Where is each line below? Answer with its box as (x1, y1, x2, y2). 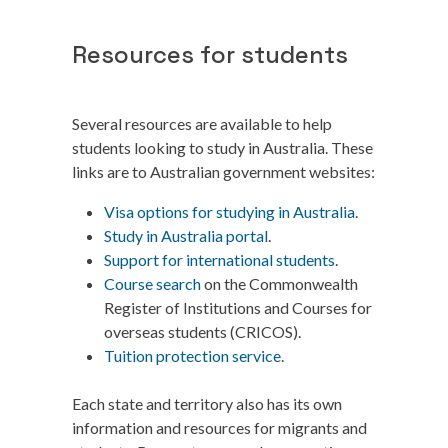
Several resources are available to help (72, 114, 332, 133)
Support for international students (104, 250, 335, 269)
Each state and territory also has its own (72, 394, 342, 413)
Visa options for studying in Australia (104, 202, 355, 221)
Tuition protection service (104, 346, 281, 365)
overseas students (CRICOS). (104, 322, 301, 341)
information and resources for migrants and (72, 418, 367, 437)
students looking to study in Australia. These (72, 138, 373, 157)
